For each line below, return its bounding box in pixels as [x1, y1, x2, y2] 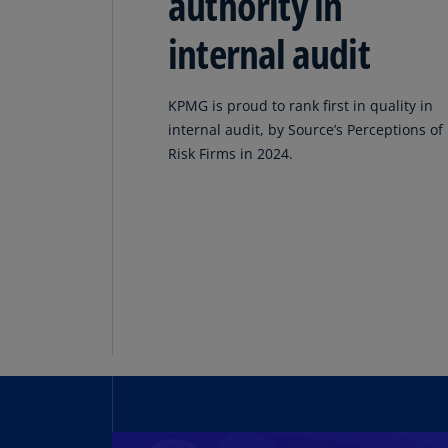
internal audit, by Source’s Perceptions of [168, 120, 443, 139]
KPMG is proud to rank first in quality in [168, 96, 433, 115]
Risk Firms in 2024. [168, 144, 293, 163]
